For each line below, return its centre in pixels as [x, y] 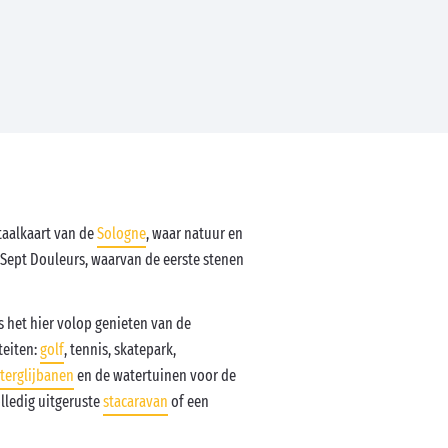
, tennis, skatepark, [120, 349]
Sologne [121, 233]
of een [188, 401]
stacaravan [135, 401]
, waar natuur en [194, 233]
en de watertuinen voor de [155, 375]
